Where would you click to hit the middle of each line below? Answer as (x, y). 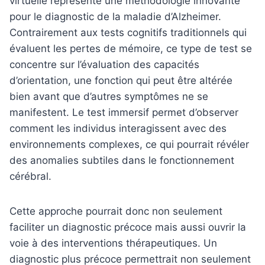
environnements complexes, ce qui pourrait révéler (129, 144)
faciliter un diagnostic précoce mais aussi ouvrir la (128, 227)
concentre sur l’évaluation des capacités (104, 64)
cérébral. (30, 176)
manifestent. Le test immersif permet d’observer (124, 112)
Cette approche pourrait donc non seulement (116, 211)
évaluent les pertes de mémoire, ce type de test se (131, 48)
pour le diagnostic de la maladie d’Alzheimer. (115, 16)
